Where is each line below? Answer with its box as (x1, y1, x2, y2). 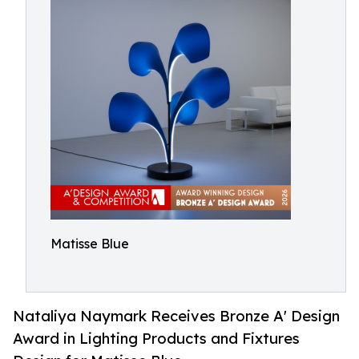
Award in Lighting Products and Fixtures (13, 329, 300, 348)
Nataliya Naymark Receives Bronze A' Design (13, 307, 340, 325)
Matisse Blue (50, 236, 129, 252)
